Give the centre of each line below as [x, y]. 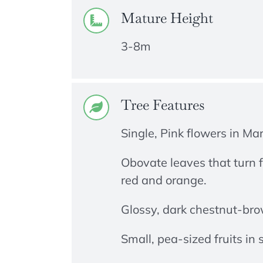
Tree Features [162, 105]
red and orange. [163, 180]
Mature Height [167, 18]
